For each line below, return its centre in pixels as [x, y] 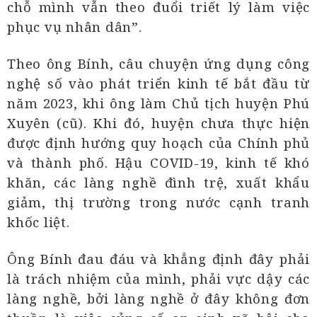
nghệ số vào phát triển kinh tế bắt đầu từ [158, 83]
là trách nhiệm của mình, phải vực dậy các [158, 279]
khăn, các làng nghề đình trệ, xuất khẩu [158, 183]
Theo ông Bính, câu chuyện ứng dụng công [158, 64]
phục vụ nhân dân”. [75, 27]
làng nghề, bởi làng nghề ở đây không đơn [158, 299]
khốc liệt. [39, 222]
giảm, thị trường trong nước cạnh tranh [158, 202]
